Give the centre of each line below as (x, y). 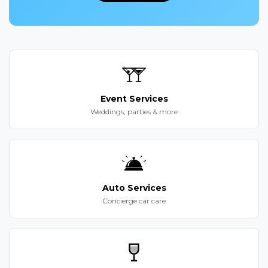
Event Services (134, 99)
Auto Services (134, 188)
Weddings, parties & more (134, 112)
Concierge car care (134, 201)
